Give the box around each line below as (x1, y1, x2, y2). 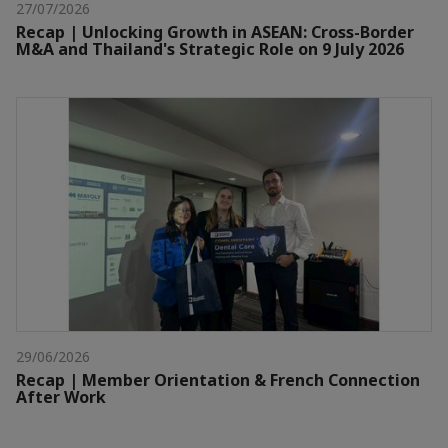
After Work (16, 385, 106, 408)
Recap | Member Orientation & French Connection (16, 368, 420, 391)
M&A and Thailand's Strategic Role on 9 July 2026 (16, 37, 404, 60)
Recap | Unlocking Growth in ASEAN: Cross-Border (16, 20, 414, 43)
